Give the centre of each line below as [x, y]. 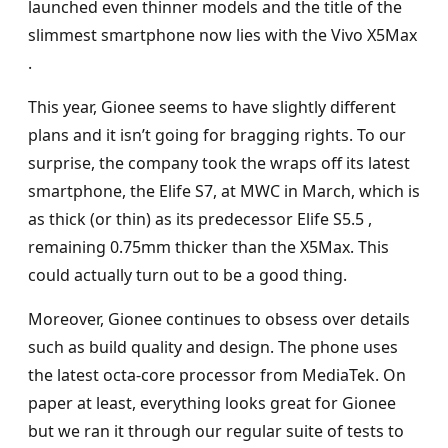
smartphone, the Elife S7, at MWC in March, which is [224, 191]
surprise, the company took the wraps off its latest [219, 163]
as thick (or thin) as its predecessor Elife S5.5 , [200, 219]
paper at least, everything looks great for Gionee [212, 403]
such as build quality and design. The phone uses [213, 347]
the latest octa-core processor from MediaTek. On [217, 375]
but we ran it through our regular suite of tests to [216, 431]
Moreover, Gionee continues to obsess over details [219, 319]
